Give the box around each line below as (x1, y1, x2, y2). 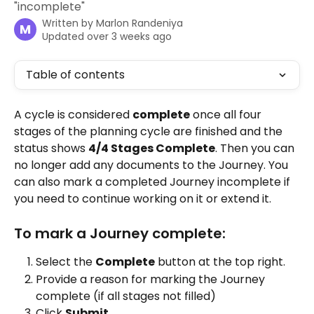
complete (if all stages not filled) (36, 287, 216, 304)
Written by (42, 16, 96, 30)
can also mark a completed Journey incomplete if (14, 174, 293, 190)
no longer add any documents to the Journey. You (14, 157, 291, 173)
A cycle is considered (14, 107, 132, 123)
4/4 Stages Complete (88, 140, 215, 156)
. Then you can (215, 140, 297, 156)
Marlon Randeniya (96, 16, 183, 30)
